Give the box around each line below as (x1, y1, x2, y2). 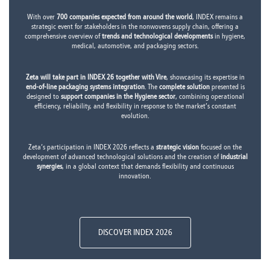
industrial (220, 152, 248, 162)
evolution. (121, 111, 149, 121)
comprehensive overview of (25, 32, 102, 41)
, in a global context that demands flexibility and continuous (61, 162, 234, 171)
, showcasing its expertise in (166, 73, 245, 82)
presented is (209, 83, 245, 92)
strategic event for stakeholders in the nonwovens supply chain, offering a (31, 22, 239, 31)
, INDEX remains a (192, 13, 243, 22)
